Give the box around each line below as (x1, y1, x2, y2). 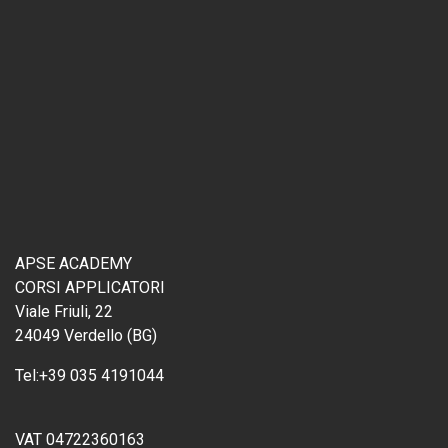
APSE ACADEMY (15, 254, 132, 273)
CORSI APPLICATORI (15, 278, 165, 297)
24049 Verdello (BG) (15, 326, 157, 345)
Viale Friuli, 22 (15, 302, 113, 321)
